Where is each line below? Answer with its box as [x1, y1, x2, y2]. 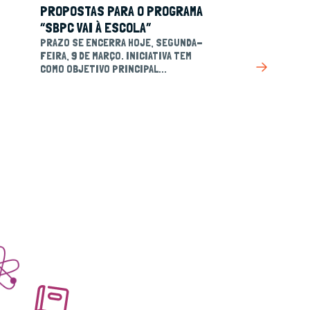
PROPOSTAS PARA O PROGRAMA [40, 3, 203, 19]
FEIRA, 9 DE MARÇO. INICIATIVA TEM [40, 49, 192, 62]
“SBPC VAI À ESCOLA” [40, 19, 151, 36]
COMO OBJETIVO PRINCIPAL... [40, 62, 167, 75]
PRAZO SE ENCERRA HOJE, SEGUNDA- [40, 36, 203, 49]
